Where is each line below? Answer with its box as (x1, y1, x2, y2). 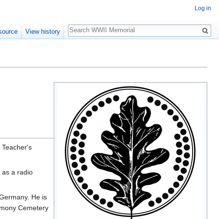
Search (67, 20, 100, 31)
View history (25, 28, 60, 35)
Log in (195, 5, 211, 12)
